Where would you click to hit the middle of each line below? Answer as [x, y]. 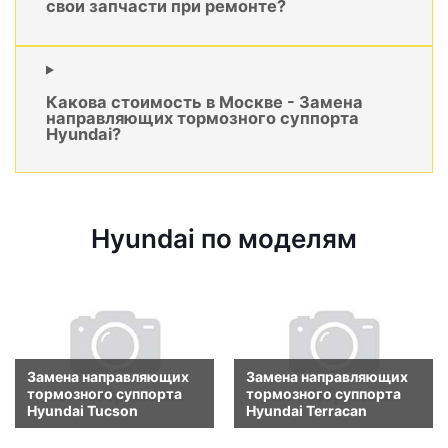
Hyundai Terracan [306, 410]
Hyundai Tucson [82, 410]
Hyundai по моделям [224, 239]
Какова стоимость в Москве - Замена [204, 102]
